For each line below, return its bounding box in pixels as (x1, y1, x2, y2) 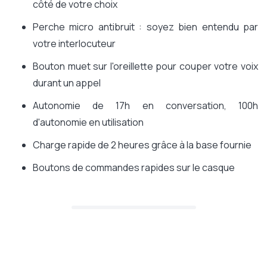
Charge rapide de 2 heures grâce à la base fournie (33, 138, 252, 152)
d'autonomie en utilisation (33, 116, 144, 129)
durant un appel (33, 76, 101, 90)
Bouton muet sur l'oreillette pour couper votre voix (33, 60, 258, 73)
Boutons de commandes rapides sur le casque (33, 161, 235, 175)
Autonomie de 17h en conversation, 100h (33, 99, 258, 113)
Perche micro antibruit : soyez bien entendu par (33, 20, 258, 34)
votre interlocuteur (33, 37, 116, 51)
